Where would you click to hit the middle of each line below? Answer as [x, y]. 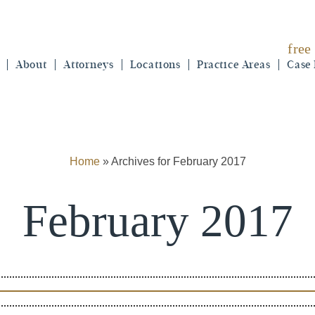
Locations [155, 65]
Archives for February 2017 [178, 161]
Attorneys [88, 65]
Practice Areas [234, 65]
